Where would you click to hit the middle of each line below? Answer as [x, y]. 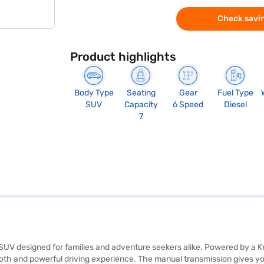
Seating [141, 93]
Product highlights [123, 57]
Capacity [141, 105]
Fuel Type [235, 93]
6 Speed [188, 105]
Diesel [235, 105]
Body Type [94, 93]
